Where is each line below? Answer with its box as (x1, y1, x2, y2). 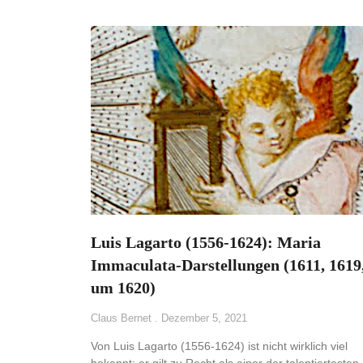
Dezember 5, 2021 (158, 312, 247, 325)
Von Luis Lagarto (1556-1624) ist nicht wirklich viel (91, 340, 348, 353)
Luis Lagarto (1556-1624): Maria (91, 233, 321, 252)
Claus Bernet (91, 312, 155, 325)
